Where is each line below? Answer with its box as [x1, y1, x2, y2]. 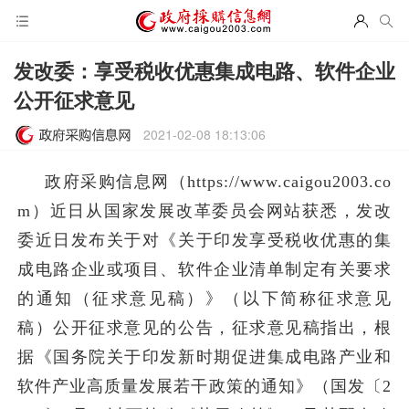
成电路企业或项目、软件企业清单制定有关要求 [17, 260, 392, 278]
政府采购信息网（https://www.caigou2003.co [45, 173, 392, 191]
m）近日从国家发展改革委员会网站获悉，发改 [17, 202, 392, 220]
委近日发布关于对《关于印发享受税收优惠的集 [17, 231, 392, 249]
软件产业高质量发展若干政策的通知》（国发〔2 [17, 377, 392, 395]
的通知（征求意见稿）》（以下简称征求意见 [17, 289, 392, 308]
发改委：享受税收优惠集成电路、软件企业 [14, 56, 395, 85]
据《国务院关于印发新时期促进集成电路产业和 [17, 348, 392, 366]
